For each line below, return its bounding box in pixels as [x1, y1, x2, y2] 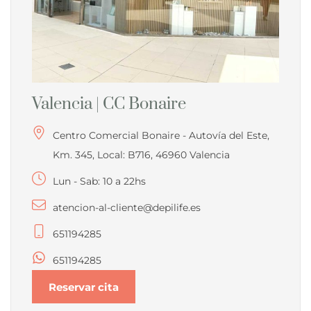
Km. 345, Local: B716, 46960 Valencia [53, 149, 230, 162]
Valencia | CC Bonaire [32, 94, 186, 115]
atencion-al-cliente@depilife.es [53, 201, 201, 215]
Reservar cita [49, 280, 119, 294]
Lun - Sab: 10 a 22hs [53, 175, 146, 188]
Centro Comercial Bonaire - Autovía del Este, [53, 129, 269, 142]
